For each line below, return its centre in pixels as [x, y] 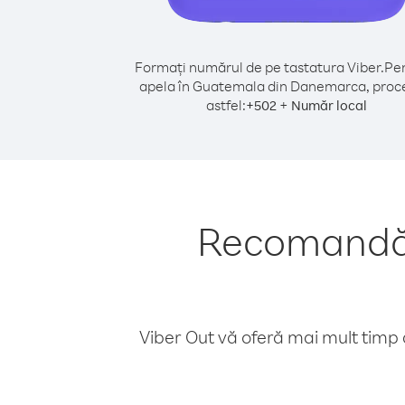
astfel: [226, 105]
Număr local [329, 105]
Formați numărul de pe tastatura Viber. [259, 67]
